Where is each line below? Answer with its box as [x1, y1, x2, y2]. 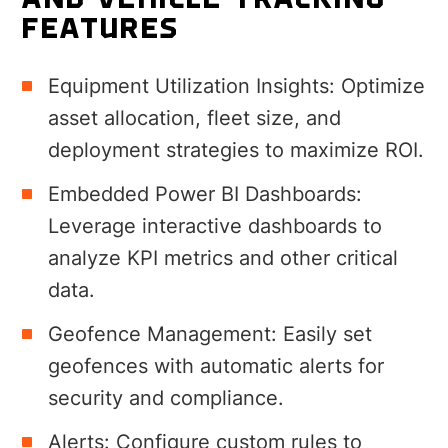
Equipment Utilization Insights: [48, 74, 342, 98]
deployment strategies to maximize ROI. [48, 138, 425, 162]
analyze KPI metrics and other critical [48, 246, 399, 270]
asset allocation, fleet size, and [48, 106, 342, 130]
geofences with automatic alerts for [48, 354, 385, 378]
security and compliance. [48, 386, 285, 410]
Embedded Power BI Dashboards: [48, 182, 363, 206]
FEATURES [22, 15, 180, 46]
